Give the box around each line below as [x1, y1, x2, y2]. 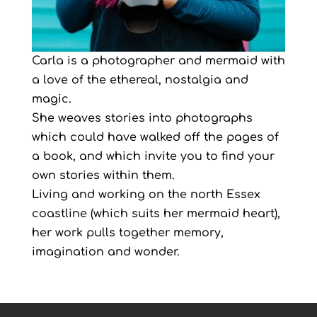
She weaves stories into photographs [31, 112, 253, 125]
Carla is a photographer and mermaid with [31, 54, 285, 68]
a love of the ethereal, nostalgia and [31, 74, 248, 87]
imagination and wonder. [31, 246, 180, 259]
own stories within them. [31, 169, 175, 183]
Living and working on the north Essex [31, 188, 260, 202]
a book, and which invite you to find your [31, 150, 275, 163]
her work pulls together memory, [31, 226, 224, 240]
